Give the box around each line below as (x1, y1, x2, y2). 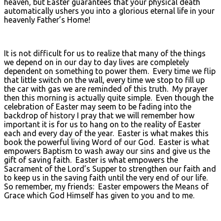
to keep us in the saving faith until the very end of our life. (4, 173, 210, 182)
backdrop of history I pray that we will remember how (4, 110, 194, 120)
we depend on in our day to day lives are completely (4, 57, 189, 67)
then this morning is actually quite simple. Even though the (4, 93, 214, 102)
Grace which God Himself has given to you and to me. (4, 190, 194, 200)
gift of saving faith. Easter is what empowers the (4, 155, 178, 164)
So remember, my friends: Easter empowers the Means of (4, 182, 209, 191)
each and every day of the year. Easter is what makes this (4, 128, 209, 138)
